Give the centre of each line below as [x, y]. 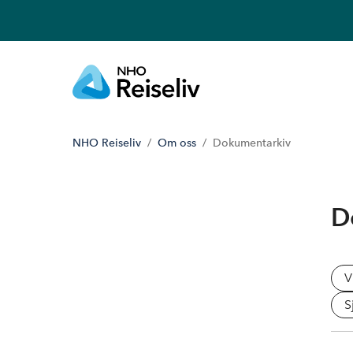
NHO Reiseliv [107, 143]
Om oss [177, 143]
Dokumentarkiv [252, 143]
